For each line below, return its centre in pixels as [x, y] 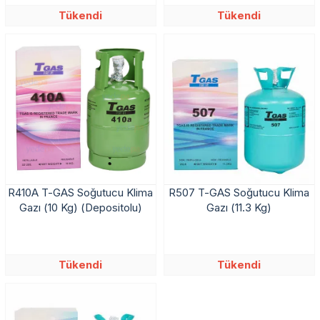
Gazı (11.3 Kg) [239, 207]
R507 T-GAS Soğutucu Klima [239, 192]
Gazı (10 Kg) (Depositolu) [80, 207]
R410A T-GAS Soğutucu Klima [81, 192]
